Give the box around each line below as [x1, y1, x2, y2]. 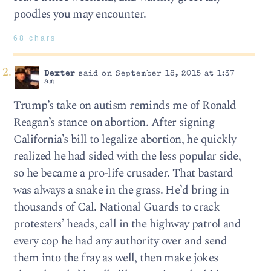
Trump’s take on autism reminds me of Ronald [13, 96, 237, 114]
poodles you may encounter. [13, 5, 146, 23]
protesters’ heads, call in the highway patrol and [13, 215, 241, 233]
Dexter [44, 70, 76, 78]
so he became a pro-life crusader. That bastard [13, 164, 233, 182]
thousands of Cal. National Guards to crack [13, 198, 220, 216]
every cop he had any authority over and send [13, 232, 227, 250]
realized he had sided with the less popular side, [13, 147, 241, 165]
